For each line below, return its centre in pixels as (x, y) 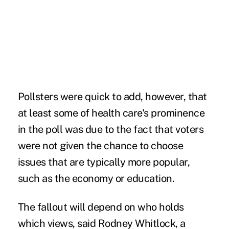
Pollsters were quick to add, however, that (112, 96)
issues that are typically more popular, (104, 162)
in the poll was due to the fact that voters (111, 129)
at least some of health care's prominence (111, 113)
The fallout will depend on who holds (101, 207)
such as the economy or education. (96, 178)
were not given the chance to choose (100, 145)
